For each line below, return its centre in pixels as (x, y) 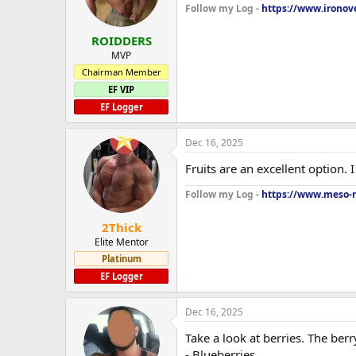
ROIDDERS (121, 41)
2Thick (121, 227)
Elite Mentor (121, 242)
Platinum (121, 258)
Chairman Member (121, 72)
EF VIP (121, 90)
